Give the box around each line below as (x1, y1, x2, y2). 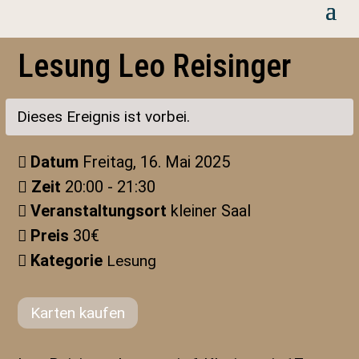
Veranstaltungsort (30, 201, 171, 220)
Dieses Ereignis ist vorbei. (17, 107, 191, 126)
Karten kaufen (30, 304, 126, 322)
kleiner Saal (171, 201, 252, 220)
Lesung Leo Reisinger (18, 47, 292, 85)
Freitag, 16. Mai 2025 (83, 152, 231, 171)
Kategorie (30, 251, 107, 270)
